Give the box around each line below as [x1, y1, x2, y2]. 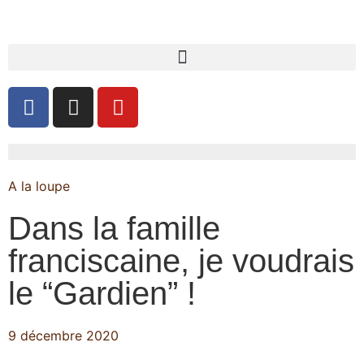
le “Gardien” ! [8, 275, 196, 311]
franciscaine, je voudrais [8, 243, 354, 279]
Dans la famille [8, 210, 220, 246]
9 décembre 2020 [8, 327, 119, 344]
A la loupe [8, 178, 70, 194]
